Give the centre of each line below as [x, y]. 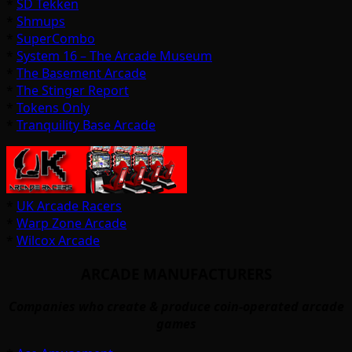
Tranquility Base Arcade [86, 125]
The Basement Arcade [81, 73]
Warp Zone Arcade [71, 223]
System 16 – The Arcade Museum [114, 55]
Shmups [41, 21]
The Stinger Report [73, 90]
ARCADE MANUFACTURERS [176, 273]
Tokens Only [53, 107]
